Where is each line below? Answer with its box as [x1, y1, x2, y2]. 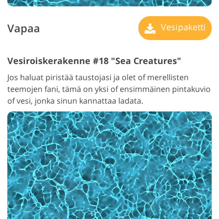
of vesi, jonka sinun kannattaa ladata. [7, 95, 143, 106]
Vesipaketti [158, 21, 206, 33]
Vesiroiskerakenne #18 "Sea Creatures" [7, 54, 181, 66]
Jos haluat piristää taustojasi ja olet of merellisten [7, 71, 189, 83]
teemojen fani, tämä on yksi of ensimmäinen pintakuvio [7, 83, 211, 94]
